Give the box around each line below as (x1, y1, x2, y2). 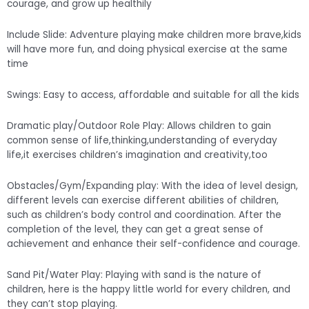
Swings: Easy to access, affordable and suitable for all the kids (7, 88, 299, 102)
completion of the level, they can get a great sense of (7, 223, 263, 236)
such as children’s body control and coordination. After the (7, 208, 281, 221)
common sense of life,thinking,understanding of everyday (7, 134, 277, 148)
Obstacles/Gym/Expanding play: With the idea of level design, (7, 179, 298, 192)
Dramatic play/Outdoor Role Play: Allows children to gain (7, 119, 271, 133)
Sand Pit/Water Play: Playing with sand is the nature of (7, 268, 261, 281)
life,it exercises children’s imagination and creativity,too (7, 148, 268, 162)
